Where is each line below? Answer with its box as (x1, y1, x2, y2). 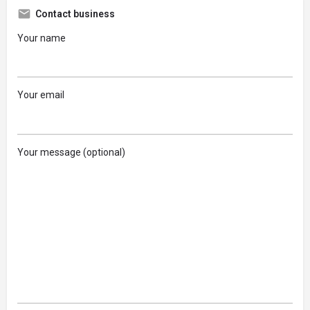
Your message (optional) (17, 146, 125, 158)
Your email (17, 89, 64, 101)
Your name (17, 32, 66, 44)
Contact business (35, 8, 115, 19)
